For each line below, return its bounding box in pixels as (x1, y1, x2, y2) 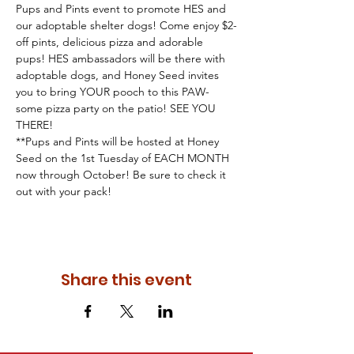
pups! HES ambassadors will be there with (16, 51, 228, 66)
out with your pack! (16, 184, 111, 198)
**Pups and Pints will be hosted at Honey (16, 134, 222, 149)
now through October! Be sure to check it (16, 168, 229, 182)
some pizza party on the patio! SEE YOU (16, 101, 219, 115)
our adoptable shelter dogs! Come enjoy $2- (16, 18, 237, 32)
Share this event (61, 269, 192, 291)
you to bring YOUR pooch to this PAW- (16, 85, 209, 99)
